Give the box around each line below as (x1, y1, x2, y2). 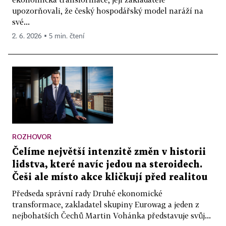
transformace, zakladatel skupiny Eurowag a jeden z (12, 199, 199, 209)
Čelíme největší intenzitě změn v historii (12, 147, 206, 156)
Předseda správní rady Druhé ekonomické (12, 188, 162, 198)
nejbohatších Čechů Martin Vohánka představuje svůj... (12, 210, 211, 220)
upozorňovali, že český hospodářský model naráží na (12, 6, 203, 16)
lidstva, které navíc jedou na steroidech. (12, 160, 202, 169)
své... (12, 17, 30, 27)
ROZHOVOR (12, 132, 51, 141)
